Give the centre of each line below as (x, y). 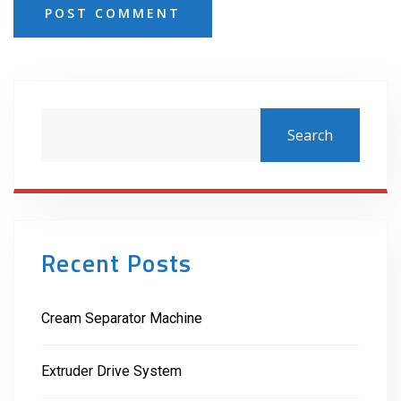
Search (310, 135)
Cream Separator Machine (122, 318)
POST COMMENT (113, 13)
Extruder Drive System (111, 371)
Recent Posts (117, 263)
